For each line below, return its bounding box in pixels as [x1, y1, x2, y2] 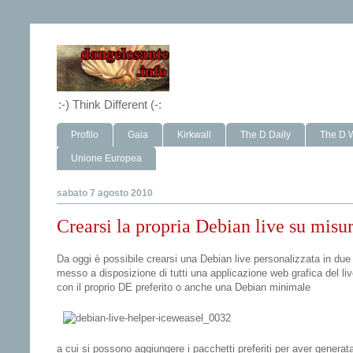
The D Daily [240, 129, 291, 141]
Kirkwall [177, 129, 211, 141]
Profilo [71, 129, 98, 141]
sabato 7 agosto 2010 [57, 187, 153, 199]
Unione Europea [71, 152, 142, 164]
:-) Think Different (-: [58, 98, 162, 112]
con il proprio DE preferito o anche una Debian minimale [57, 281, 310, 294]
